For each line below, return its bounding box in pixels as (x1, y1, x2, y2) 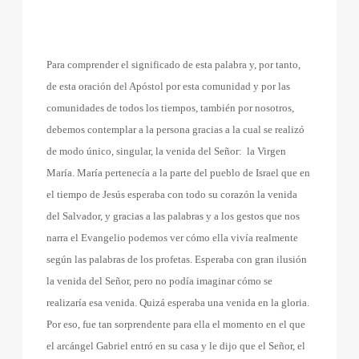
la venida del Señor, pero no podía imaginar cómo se (46, 275, 273, 287)
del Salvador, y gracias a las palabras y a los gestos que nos (46, 210, 301, 222)
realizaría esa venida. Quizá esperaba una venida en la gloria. (46, 296, 310, 309)
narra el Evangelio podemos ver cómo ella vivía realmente (46, 232, 299, 244)
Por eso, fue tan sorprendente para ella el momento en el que (46, 318, 306, 330)
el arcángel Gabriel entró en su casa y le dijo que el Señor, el (46, 340, 306, 352)
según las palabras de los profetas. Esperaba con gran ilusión (46, 253, 308, 265)
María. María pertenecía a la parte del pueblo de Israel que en (46, 167, 311, 179)
